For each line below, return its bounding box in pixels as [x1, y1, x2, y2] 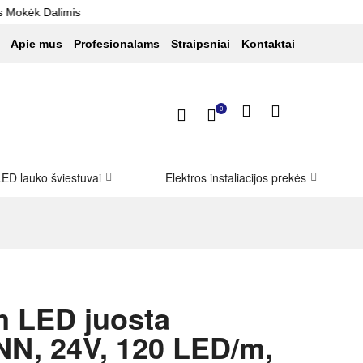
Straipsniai [171, 37, 230, 50]
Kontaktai [241, 37, 295, 50]
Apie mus [11, 37, 62, 50]
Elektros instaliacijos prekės [164, 169, 306, 186]
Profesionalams [74, 37, 160, 50]
